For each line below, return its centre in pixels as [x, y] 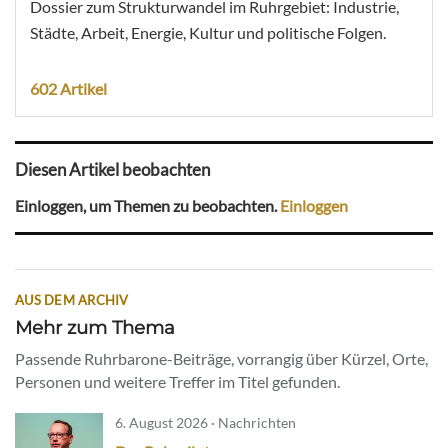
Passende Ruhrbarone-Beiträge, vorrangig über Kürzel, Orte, [221, 359]
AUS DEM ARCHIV [72, 300]
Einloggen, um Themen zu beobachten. [147, 205]
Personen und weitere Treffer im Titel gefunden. [177, 382]
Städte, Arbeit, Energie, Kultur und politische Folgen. [208, 32]
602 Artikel [68, 88]
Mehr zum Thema [95, 328]
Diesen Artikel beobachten [112, 170]
